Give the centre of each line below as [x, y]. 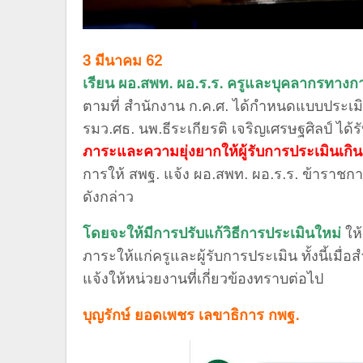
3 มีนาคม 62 [122, 61]
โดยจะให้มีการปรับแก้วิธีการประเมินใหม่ [212, 234]
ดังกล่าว [108, 197]
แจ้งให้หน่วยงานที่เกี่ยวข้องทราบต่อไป [203, 279]
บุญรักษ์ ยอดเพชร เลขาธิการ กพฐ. [191, 316]
